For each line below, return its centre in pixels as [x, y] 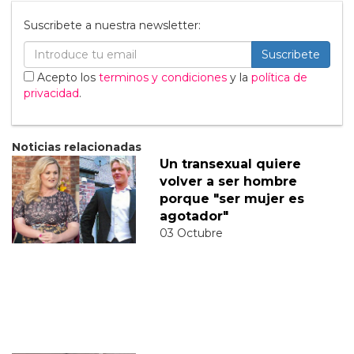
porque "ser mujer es [232, 198]
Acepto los [66, 77]
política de [279, 77]
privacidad [51, 93]
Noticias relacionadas [77, 147]
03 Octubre [191, 233]
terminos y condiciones [163, 77]
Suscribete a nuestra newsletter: [112, 25]
